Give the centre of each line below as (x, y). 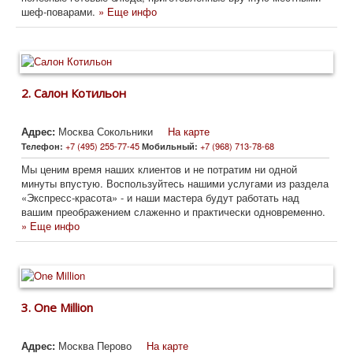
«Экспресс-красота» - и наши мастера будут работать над (160, 198)
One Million (63, 308)
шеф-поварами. (60, 12)
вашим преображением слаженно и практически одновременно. (173, 212)
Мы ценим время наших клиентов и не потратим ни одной (159, 169)
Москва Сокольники (106, 132)
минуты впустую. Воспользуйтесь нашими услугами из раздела (175, 184)
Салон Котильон (80, 93)
